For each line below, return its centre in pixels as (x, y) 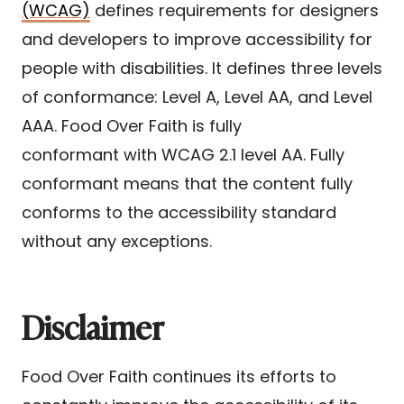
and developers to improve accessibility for (197, 39)
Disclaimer (93, 325)
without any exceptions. (117, 241)
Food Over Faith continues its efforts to (179, 376)
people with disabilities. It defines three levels (202, 68)
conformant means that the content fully (187, 183)
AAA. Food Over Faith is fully (132, 125)
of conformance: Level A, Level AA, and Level (197, 96)
